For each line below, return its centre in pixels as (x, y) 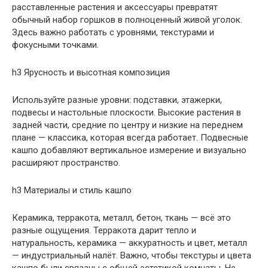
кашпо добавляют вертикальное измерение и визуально (129, 150)
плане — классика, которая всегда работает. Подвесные (130, 137)
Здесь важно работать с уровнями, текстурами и (113, 32)
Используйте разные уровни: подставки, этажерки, (117, 100)
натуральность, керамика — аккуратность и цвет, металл (130, 243)
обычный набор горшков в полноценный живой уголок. (127, 19)
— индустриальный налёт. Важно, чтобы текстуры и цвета (132, 255)
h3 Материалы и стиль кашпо (72, 190)
